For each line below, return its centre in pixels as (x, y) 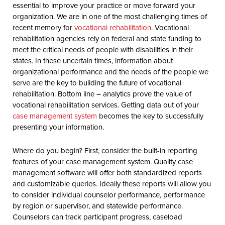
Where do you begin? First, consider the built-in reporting (105, 150)
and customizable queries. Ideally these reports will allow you (112, 183)
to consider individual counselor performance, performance (109, 194)
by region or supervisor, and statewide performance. (98, 205)
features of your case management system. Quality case (103, 161)
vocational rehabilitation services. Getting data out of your (106, 104)
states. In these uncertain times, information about (93, 60)
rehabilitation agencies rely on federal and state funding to (107, 38)
